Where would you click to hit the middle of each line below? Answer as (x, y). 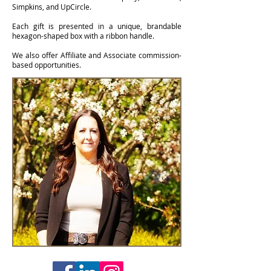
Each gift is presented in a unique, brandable (97, 26)
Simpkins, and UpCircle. (52, 7)
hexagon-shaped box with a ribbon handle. (83, 36)
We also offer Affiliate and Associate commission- (97, 55)
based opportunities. (47, 65)
